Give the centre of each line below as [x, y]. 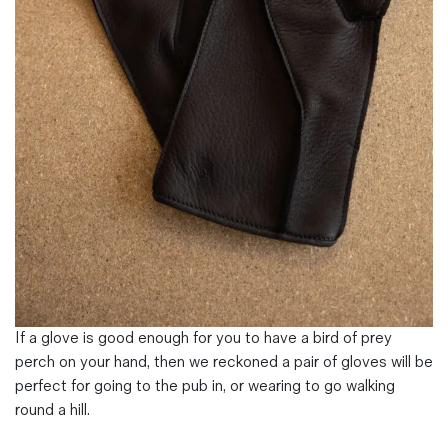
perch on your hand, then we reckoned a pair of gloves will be [224, 362]
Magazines [69, 17]
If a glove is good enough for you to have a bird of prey [203, 338]
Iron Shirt [58, 192]
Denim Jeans [70, 166]
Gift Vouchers [79, 68]
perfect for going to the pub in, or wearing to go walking [205, 386]
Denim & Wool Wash [102, 42]
